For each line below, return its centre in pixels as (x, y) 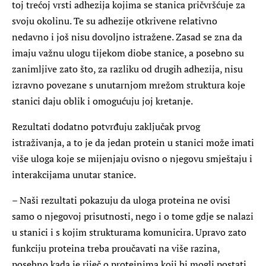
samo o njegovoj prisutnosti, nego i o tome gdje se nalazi (133, 216)
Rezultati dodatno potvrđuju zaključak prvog (106, 126)
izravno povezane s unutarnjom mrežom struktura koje (129, 85)
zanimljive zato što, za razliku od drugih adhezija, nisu (127, 69)
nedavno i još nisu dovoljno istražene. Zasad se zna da (127, 37)
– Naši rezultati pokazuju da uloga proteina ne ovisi (121, 200)
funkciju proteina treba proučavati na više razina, (116, 248)
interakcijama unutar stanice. (75, 174)
